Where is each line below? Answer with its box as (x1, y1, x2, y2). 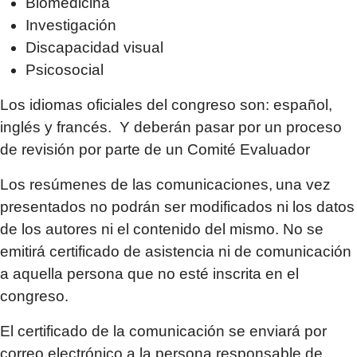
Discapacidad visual (25, 39, 163, 56)
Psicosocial (25, 61, 104, 78)
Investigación (25, 17, 116, 33)
